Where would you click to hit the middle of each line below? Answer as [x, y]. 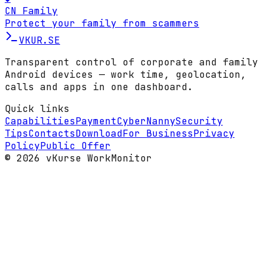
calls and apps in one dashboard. [99, 87]
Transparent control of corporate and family [131, 62]
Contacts [52, 134]
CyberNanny [146, 121]
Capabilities [40, 121]
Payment [96, 121]
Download [99, 134]
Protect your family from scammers [102, 24]
